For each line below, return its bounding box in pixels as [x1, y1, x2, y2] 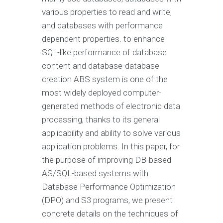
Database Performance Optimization [42, 182, 176, 192]
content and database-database [42, 61, 159, 71]
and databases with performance [42, 20, 163, 31]
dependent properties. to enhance [42, 34, 165, 44]
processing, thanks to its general [42, 114, 160, 125]
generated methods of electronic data [42, 101, 180, 111]
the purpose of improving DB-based [42, 155, 171, 165]
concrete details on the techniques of [42, 209, 178, 219]
